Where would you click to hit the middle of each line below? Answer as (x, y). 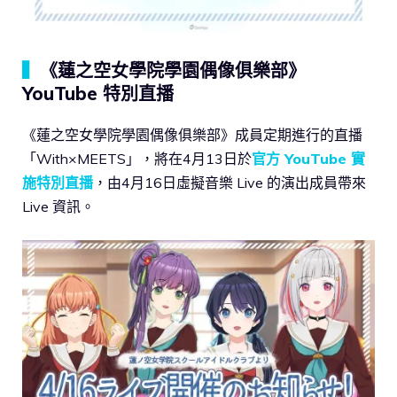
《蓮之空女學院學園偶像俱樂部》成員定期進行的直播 (192, 134)
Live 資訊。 (58, 206)
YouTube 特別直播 (98, 93)
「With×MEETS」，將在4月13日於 (137, 158)
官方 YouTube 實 (308, 158)
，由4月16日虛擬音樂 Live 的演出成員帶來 (230, 182)
